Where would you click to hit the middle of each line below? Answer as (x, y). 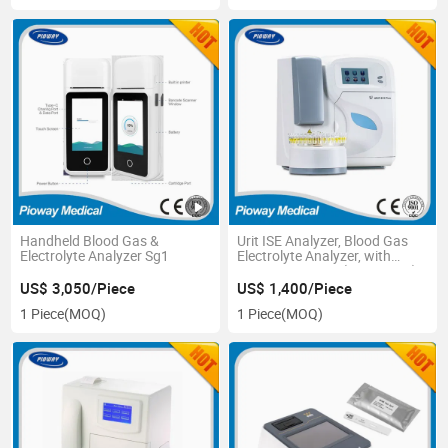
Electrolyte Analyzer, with (313, 256)
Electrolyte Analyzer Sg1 (95, 256)
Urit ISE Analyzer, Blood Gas (322, 241)
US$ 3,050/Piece (78, 288)
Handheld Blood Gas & (90, 241)
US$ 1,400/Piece (294, 288)
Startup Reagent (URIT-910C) (326, 271)
